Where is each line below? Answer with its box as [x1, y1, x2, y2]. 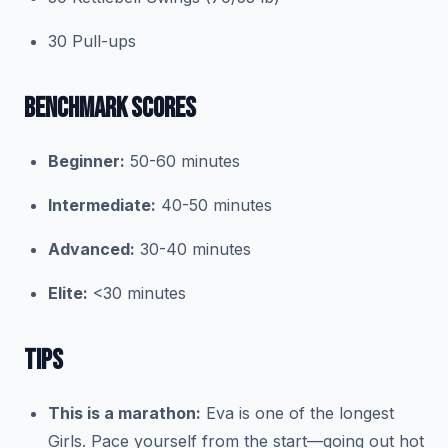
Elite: [48, 283, 88, 303]
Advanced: [48, 239, 135, 259]
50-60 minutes [125, 151, 240, 171]
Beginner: [48, 151, 125, 171]
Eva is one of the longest [201, 403, 394, 423]
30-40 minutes [135, 239, 251, 259]
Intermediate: [48, 195, 156, 215]
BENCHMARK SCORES [24, 92, 196, 125]
